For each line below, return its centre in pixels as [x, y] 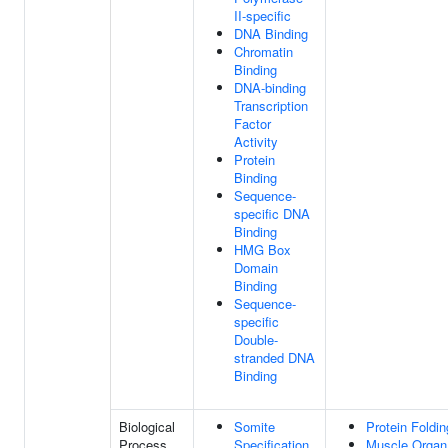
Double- [256, 339]
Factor [252, 123]
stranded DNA [274, 357]
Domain [256, 267]
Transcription [271, 105]
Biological [147, 426]
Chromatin [263, 51]
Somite [254, 426]
